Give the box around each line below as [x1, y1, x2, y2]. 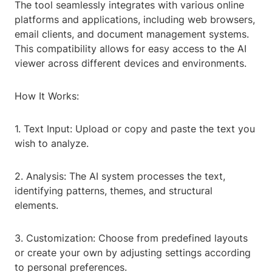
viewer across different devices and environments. [15, 57, 246, 70]
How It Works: [15, 90, 79, 103]
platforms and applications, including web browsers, [15, 13, 255, 26]
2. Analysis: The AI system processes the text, [15, 170, 225, 183]
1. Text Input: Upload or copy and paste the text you [15, 123, 255, 135]
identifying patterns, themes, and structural [15, 185, 212, 197]
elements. [15, 199, 58, 212]
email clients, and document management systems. [15, 28, 249, 41]
